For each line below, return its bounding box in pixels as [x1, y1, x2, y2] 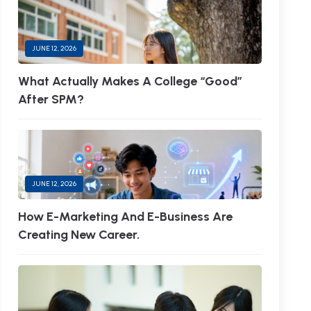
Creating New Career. [17, 227, 140, 242]
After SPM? [17, 92, 84, 107]
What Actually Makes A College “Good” [17, 74, 242, 89]
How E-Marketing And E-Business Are [17, 209, 233, 224]
